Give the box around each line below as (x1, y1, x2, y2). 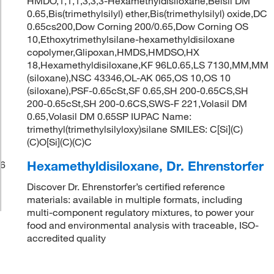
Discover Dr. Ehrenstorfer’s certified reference (27, 180, 226, 193)
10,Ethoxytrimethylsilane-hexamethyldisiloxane (27, 32, 235, 45)
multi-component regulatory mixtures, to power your (27, 206, 254, 218)
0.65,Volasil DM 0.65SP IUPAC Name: (27, 109, 192, 122)
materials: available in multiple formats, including (27, 193, 243, 206)
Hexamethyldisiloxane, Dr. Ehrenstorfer (27, 157, 264, 174)
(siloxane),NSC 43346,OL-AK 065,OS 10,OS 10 (27, 71, 231, 84)
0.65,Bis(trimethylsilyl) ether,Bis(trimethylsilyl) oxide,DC (27, 7, 268, 20)
